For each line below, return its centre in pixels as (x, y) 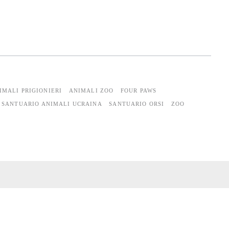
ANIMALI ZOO (91, 91)
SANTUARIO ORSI (137, 104)
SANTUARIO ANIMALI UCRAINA (52, 104)
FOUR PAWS (139, 91)
